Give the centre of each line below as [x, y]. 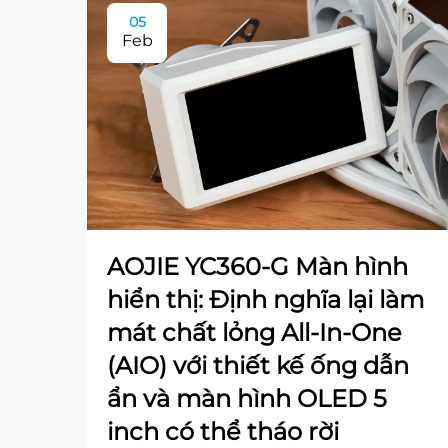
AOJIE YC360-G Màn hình [257, 266]
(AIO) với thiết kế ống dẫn [258, 365]
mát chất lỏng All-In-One [254, 332]
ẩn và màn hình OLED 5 [247, 398]
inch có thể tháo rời [223, 431]
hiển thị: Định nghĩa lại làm [265, 299]
